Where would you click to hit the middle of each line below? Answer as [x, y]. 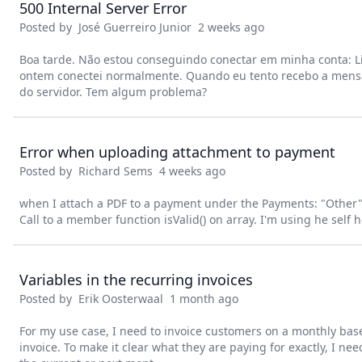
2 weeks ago [228, 27]
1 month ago [201, 299]
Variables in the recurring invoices [136, 280]
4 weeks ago [189, 171]
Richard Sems [116, 171]
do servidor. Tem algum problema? [113, 92]
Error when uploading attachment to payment [177, 152]
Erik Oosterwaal [121, 299]
